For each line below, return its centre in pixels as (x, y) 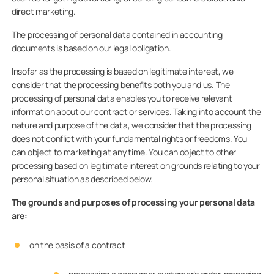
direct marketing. (44, 11)
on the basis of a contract (77, 245)
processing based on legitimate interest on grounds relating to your (136, 165)
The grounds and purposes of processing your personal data (133, 202)
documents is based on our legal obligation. (91, 48)
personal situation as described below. (82, 179)
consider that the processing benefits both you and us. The (121, 85)
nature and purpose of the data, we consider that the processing (131, 125)
